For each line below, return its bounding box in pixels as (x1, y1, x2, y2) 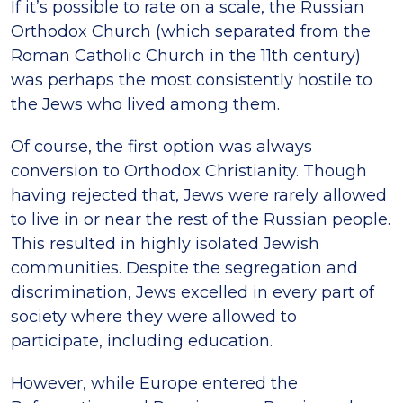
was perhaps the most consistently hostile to (11, 70, 372, 91)
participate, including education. (11, 331, 273, 352)
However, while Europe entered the (11, 373, 298, 394)
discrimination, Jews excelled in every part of (11, 282, 374, 303)
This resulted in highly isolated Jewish (11, 234, 319, 255)
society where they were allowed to (11, 307, 297, 327)
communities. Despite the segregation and (11, 258, 358, 279)
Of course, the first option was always (11, 137, 312, 157)
